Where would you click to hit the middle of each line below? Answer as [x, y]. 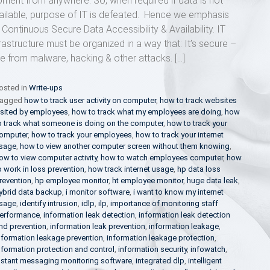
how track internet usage [130, 169]
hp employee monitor [71, 181]
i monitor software [97, 192]
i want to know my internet [178, 192]
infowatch [208, 249]
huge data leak [212, 181]
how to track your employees [81, 135]
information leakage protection [160, 238]
